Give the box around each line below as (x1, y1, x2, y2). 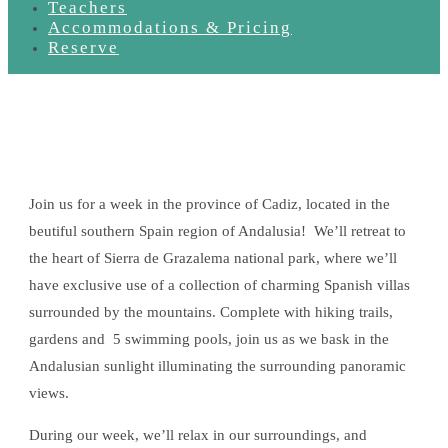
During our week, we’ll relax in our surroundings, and (29, 427, 367, 443)
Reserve (48, 38, 119, 57)
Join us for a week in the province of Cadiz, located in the (29, 196, 390, 212)
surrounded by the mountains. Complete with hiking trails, (29, 304, 393, 320)
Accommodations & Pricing (48, 18, 292, 37)
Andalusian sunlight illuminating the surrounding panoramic (29, 358, 406, 374)
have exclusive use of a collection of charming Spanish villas (29, 277, 410, 293)
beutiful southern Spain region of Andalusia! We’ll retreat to (29, 223, 406, 239)
